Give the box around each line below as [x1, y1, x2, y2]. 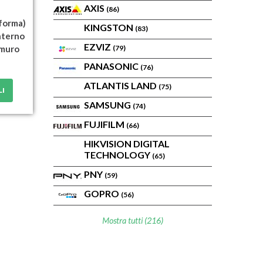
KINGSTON [84, 22, 135, 33]
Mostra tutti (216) [102, 215, 163, 225]
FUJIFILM [84, 119, 126, 130]
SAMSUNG [84, 99, 133, 110]
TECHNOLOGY [84, 149, 152, 160]
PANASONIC [84, 60, 140, 72]
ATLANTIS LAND [84, 80, 159, 91]
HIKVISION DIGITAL [84, 138, 170, 149]
